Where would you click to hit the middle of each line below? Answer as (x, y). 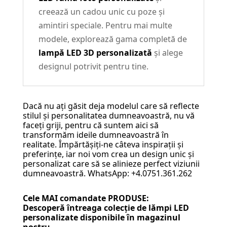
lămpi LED (168, 208)
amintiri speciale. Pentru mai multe (105, 26)
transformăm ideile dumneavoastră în (96, 135)
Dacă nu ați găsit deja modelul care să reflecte (111, 106)
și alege (167, 53)
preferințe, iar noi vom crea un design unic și (108, 154)
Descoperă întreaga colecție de (85, 208)
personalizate (50, 218)
